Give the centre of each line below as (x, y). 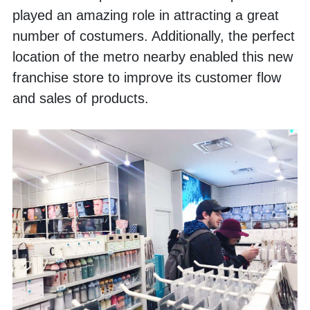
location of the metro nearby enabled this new (153, 56)
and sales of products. (83, 98)
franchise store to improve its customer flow (147, 77)
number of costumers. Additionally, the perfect (154, 36)
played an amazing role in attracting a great (146, 15)
